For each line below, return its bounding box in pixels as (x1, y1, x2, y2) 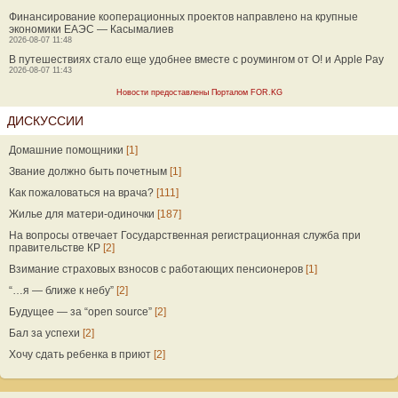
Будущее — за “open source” (9, 306, 152, 318)
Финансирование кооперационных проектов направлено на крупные (9, 11, 358, 23)
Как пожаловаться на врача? (9, 187, 154, 199)
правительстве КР (9, 242, 100, 254)
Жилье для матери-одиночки (9, 208, 155, 220)
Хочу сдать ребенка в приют (9, 348, 151, 361)
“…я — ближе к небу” (9, 284, 114, 297)
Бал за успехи (9, 327, 80, 339)
